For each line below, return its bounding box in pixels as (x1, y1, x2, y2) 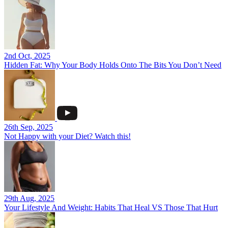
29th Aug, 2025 (4, 194, 54, 203)
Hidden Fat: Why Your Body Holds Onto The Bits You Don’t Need (4, 61, 221, 69)
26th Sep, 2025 (4, 123, 53, 131)
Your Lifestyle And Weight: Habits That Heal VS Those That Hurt (4, 203, 218, 212)
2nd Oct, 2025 (4, 51, 50, 60)
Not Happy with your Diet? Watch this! (4, 132, 131, 140)
